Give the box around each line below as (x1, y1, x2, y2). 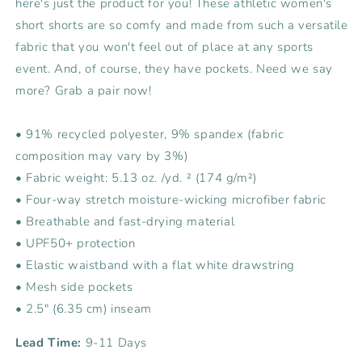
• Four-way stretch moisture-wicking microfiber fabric (15, 191, 326, 208)
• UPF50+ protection (15, 234, 136, 251)
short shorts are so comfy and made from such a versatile (15, 16, 348, 33)
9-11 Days (85, 334, 148, 351)
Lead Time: (15, 334, 86, 351)
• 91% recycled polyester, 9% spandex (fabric (15, 125, 284, 142)
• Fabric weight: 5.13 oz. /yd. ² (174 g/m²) (15, 169, 257, 186)
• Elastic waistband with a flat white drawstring (15, 256, 295, 273)
